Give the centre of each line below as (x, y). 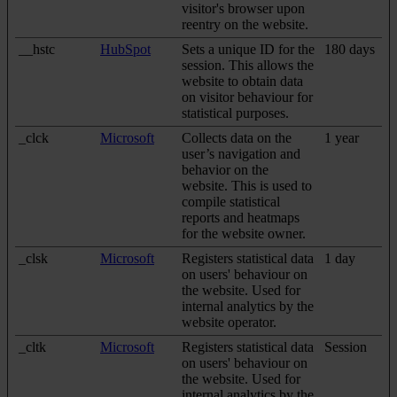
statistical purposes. (235, 113)
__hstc (37, 49)
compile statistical (231, 201)
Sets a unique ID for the (248, 49)
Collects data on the (237, 137)
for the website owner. (244, 233)
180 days (350, 49)
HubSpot (125, 49)
